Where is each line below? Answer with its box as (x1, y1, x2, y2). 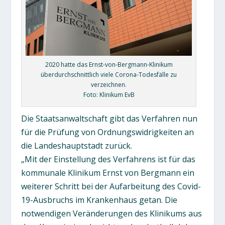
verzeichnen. (91, 80, 127, 89)
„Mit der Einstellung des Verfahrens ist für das (21, 153, 196, 165)
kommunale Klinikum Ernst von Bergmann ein (21, 167, 195, 178)
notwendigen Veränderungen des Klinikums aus (21, 207, 202, 219)
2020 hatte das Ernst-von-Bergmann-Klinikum (45, 60, 173, 69)
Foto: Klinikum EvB (83, 90, 135, 99)
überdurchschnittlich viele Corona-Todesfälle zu (41, 70, 177, 79)
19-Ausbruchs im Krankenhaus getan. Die (21, 194, 178, 205)
